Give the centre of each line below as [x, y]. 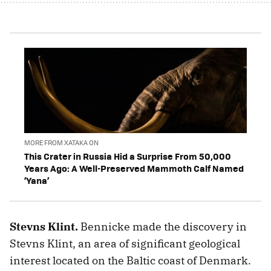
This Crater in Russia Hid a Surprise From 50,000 [128, 156]
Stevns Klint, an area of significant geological [125, 243]
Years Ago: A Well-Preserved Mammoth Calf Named [134, 168]
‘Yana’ [37, 180]
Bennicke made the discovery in [162, 226]
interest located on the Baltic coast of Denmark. [130, 260]
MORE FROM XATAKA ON [61, 142]
